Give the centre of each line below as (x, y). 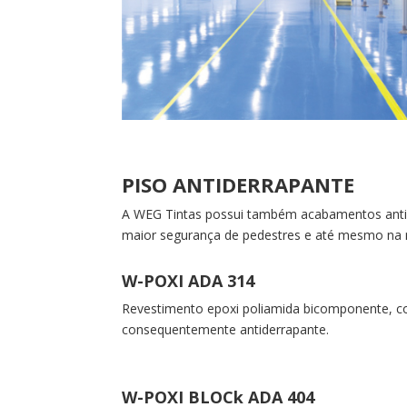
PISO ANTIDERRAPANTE (238, 185)
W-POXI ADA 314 (189, 280)
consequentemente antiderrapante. (226, 329)
